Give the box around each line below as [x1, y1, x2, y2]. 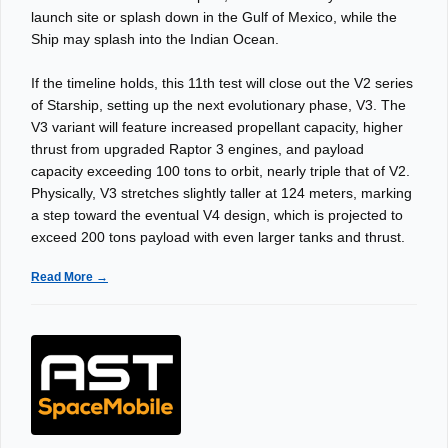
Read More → [31, 270, 108, 284]
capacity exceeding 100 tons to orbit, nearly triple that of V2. [31, 163, 410, 179]
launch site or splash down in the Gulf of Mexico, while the [31, 9, 397, 25]
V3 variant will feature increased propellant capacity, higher [31, 119, 403, 135]
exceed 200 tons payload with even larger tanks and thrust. [31, 229, 409, 245]
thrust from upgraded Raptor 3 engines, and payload [31, 141, 364, 157]
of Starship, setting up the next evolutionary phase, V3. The [31, 97, 406, 113]
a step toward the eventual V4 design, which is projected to [31, 207, 403, 223]
